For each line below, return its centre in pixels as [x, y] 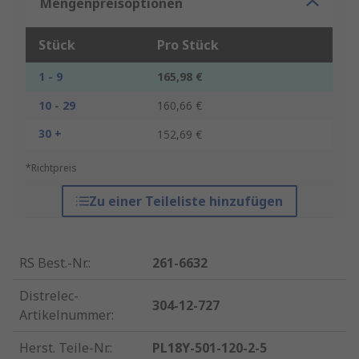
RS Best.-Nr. [54, 263]
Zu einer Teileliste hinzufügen [186, 202]
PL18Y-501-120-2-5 [210, 348]
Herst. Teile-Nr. [65, 348]
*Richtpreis [51, 168]
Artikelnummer [65, 315]
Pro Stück [188, 45]
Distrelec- [49, 296]
